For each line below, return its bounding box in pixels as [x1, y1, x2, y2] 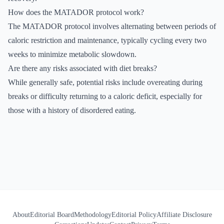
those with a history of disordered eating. [8, 106, 136, 114]
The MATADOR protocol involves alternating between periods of [8, 22, 216, 30]
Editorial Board [29, 211, 74, 218]
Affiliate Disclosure [156, 211, 212, 218]
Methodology [73, 211, 111, 218]
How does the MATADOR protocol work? [8, 8, 144, 16]
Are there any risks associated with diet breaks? [8, 64, 157, 72]
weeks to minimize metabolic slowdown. [8, 50, 136, 58]
